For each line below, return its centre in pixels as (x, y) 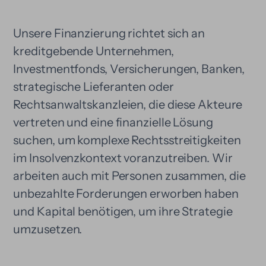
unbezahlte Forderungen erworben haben (126, 194)
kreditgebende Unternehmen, (94, 51)
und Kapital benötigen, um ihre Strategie (123, 211)
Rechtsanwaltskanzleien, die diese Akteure (128, 104)
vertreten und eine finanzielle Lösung (113, 122)
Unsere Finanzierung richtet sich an (109, 33)
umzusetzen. (48, 229)
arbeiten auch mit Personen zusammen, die (129, 176)
